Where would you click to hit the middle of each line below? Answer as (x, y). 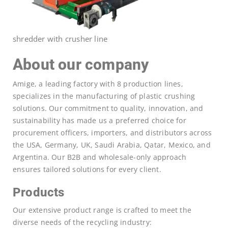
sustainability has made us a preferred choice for (99, 121)
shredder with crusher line (60, 39)
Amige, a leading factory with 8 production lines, (98, 84)
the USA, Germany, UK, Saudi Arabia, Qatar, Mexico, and (112, 145)
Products (39, 193)
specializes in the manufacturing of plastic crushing (104, 96)
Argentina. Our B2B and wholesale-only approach (100, 157)
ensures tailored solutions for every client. (87, 169)
